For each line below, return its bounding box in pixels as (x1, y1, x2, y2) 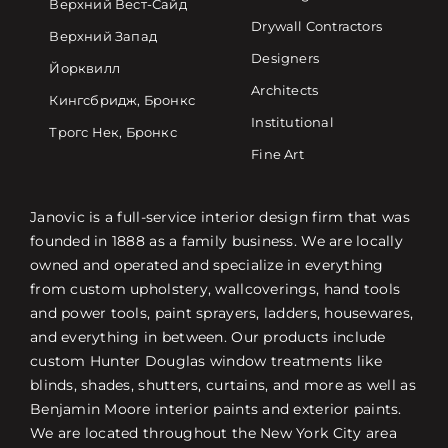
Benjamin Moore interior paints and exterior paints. (29, 399, 402, 418)
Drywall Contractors (251, 18, 382, 35)
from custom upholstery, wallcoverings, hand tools (29, 279, 401, 298)
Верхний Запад (49, 28, 158, 45)
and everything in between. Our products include (29, 327, 386, 346)
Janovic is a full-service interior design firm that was (29, 207, 410, 226)
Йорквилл (49, 60, 121, 77)
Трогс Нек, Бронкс (49, 124, 177, 141)
